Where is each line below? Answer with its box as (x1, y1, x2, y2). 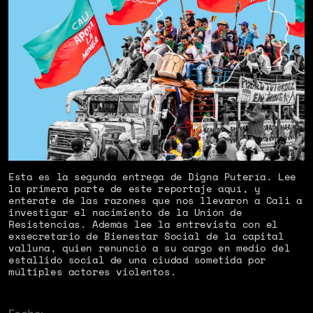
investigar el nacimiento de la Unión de (8, 205, 242, 219)
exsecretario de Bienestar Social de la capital (8, 229, 284, 243)
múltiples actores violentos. (8, 265, 177, 279)
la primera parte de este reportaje (8, 182, 219, 196)
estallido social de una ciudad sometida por (8, 253, 266, 267)
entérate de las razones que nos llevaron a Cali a (8, 194, 303, 208)
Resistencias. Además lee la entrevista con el (8, 217, 279, 231)
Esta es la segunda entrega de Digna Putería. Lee (8, 170, 296, 184)
